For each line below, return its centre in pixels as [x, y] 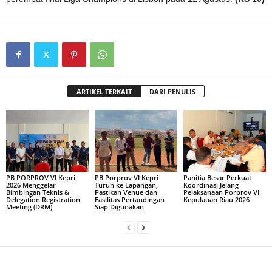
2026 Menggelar [31, 185]
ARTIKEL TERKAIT [104, 91]
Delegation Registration [43, 199]
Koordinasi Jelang [211, 185]
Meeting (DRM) [29, 206]
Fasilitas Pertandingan [129, 199]
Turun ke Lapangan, [126, 185]
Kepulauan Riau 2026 [216, 199]
